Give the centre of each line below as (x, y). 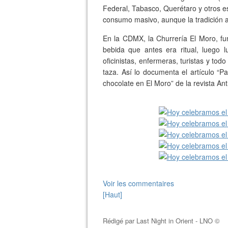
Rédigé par (120, 221)
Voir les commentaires (138, 183)
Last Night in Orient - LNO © (178, 221)
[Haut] (112, 194)
